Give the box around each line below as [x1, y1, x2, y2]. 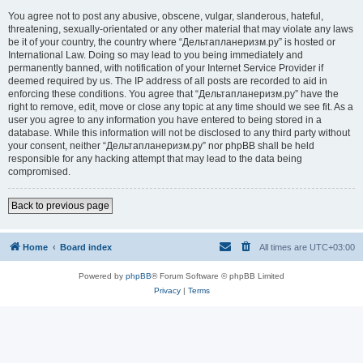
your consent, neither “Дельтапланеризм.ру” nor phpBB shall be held [8, 140, 314, 152]
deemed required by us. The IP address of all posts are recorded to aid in [8, 75, 327, 87]
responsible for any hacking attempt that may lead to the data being [8, 153, 302, 164]
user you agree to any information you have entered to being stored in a [8, 114, 322, 126]
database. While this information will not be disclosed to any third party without [8, 127, 350, 139]
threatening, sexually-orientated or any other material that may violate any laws [8, 23, 353, 35]
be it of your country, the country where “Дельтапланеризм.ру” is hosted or [8, 36, 335, 48]
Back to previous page [11, 200, 109, 211]
